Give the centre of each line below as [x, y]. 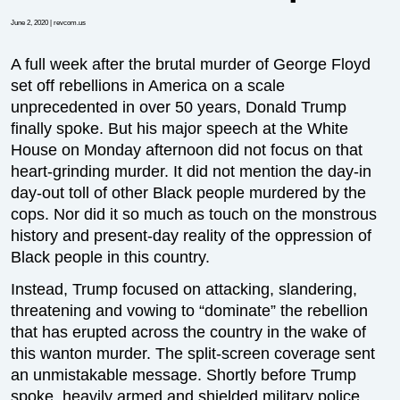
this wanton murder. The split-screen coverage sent [193, 354]
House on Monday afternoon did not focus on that [187, 150]
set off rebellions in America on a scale [148, 86]
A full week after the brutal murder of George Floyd [191, 64]
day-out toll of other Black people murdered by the [189, 193]
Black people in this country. [111, 257]
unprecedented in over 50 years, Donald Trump [179, 107]
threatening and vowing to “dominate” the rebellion [190, 311]
